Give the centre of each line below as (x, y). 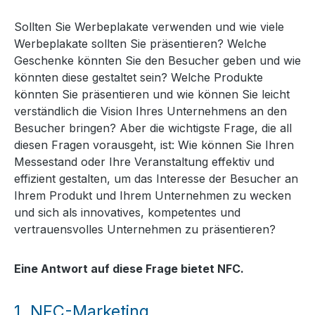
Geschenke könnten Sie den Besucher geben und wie (157, 60)
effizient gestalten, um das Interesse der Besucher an (156, 179)
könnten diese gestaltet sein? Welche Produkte (139, 77)
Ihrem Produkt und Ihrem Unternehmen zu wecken (153, 195)
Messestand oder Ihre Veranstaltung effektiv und (144, 162)
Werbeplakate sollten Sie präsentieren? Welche (140, 44)
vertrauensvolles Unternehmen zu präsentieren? (145, 229)
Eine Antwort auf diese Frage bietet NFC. (129, 269)
